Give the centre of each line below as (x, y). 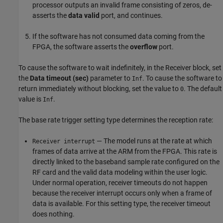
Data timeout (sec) (59, 78)
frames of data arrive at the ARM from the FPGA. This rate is (125, 151)
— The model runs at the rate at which (154, 141)
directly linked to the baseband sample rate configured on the (126, 162)
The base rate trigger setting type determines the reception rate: (116, 120)
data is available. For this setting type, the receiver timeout (121, 203)
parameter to (110, 78)
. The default (203, 88)
